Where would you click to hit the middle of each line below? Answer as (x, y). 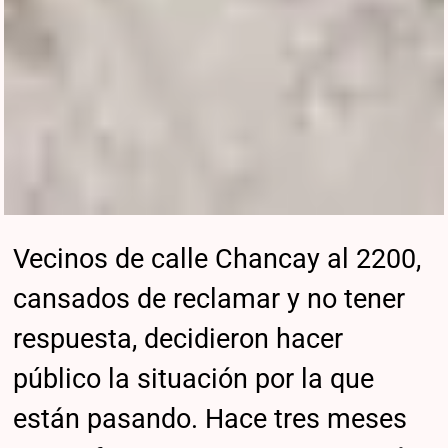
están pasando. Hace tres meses (210, 418)
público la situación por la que (194, 378)
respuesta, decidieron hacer (178, 338)
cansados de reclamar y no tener (209, 298)
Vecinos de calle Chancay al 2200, (217, 258)
